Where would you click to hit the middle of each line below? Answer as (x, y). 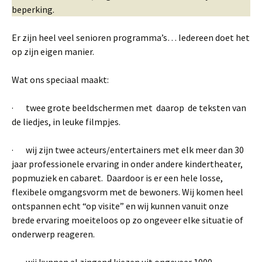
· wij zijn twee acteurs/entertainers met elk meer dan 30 (128, 149)
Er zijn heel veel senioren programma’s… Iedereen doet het (131, 37)
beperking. (33, 9)
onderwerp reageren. (54, 234)
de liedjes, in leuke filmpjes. (66, 121)
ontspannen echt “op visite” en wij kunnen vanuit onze (120, 206)
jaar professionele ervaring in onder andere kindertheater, (127, 163)
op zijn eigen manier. (53, 51)
